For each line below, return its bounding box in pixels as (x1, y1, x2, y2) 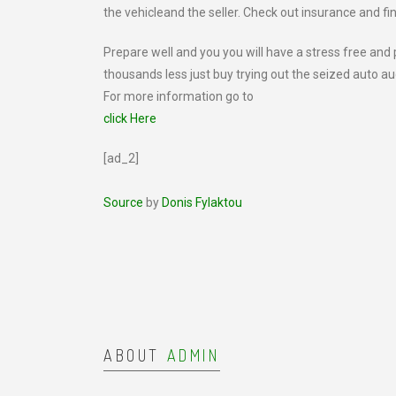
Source (103, 195, 143, 209)
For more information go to (103, 89, 254, 103)
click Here (103, 111, 156, 126)
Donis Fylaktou (162, 195, 242, 209)
